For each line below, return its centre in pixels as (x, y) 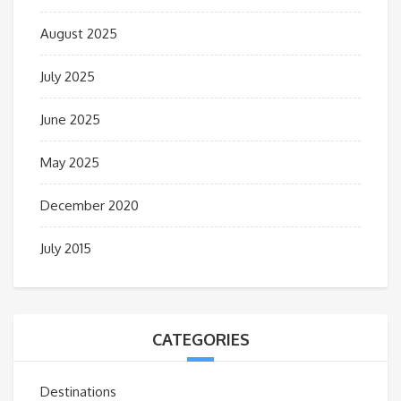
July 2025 (68, 77)
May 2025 (70, 163)
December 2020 (90, 206)
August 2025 (79, 34)
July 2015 (66, 249)
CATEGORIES (200, 340)
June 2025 (70, 120)
